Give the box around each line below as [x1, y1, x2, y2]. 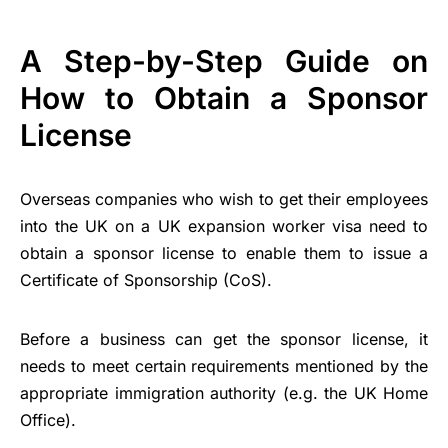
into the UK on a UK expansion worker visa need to [20, 216, 428, 237]
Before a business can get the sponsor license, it [20, 329, 428, 350]
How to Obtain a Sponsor [20, 80, 428, 117]
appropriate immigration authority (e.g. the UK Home [20, 383, 428, 404]
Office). [20, 410, 76, 431]
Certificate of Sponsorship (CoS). [20, 270, 272, 291]
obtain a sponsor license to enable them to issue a [20, 243, 428, 264]
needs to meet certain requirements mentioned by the [20, 356, 428, 377]
